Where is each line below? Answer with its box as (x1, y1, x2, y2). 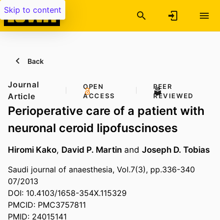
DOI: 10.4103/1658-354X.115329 (8, 188, 127, 198)
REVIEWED (153, 92, 194, 100)
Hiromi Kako (8, 144, 56, 155)
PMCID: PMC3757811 (8, 200, 86, 210)
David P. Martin (61, 144, 122, 155)
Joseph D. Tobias (142, 144, 210, 155)
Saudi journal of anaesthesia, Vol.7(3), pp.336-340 (8, 165, 195, 175)
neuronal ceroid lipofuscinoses (8, 121, 178, 135)
